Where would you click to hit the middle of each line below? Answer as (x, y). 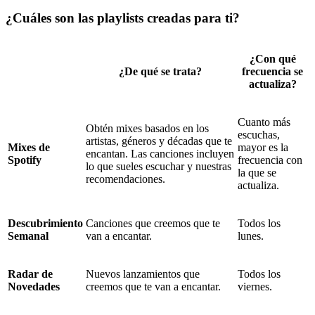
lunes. (251, 236)
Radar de (30, 274)
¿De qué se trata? (160, 71)
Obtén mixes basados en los (147, 128)
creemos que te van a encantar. (153, 286)
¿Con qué (272, 58)
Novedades (34, 286)
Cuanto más (264, 122)
